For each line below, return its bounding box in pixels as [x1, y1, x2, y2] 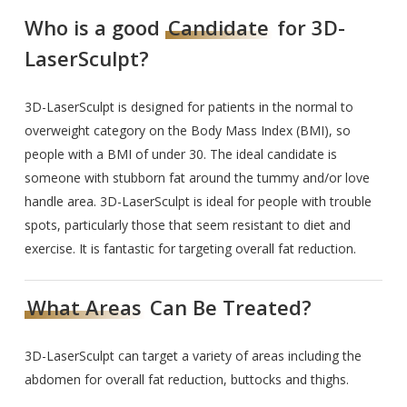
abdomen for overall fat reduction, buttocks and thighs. [25, 371, 350, 389]
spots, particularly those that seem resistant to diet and [25, 215, 352, 233]
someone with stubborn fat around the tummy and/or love [25, 168, 371, 186]
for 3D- [272, 13, 346, 41]
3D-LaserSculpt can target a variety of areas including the [25, 347, 362, 365]
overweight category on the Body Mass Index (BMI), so [25, 121, 352, 139]
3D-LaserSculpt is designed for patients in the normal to [25, 97, 354, 115]
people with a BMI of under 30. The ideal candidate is [25, 144, 338, 163]
